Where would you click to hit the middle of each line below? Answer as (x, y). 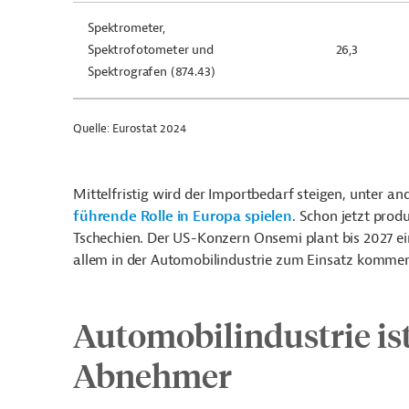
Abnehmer (152, 375)
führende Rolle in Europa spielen (183, 216)
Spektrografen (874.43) (152, 72)
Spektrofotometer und (151, 50)
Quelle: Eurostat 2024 (130, 128)
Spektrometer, (126, 28)
